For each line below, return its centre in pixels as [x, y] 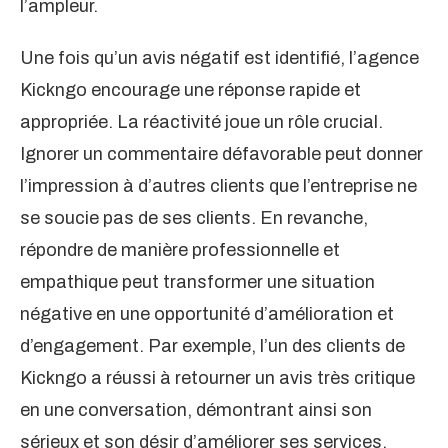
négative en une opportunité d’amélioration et [207, 314]
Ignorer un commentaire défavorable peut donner [221, 154]
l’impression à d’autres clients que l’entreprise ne [218, 186]
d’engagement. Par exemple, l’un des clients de [212, 346]
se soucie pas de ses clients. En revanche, [194, 218]
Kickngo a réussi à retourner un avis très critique [217, 378]
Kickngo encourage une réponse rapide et [190, 90]
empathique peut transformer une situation [197, 282]
